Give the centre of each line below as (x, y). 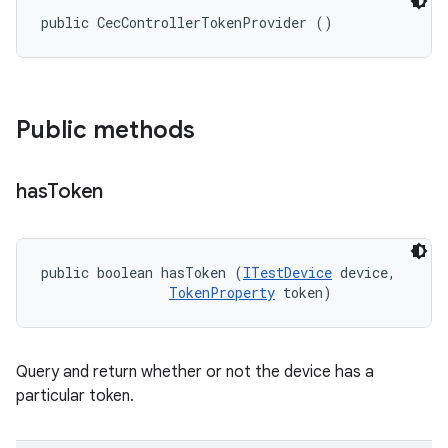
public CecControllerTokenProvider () (187, 22)
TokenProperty (222, 292)
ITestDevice (287, 272)
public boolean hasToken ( (142, 272)
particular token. (75, 396)
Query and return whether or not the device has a (195, 372)
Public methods (105, 130)
